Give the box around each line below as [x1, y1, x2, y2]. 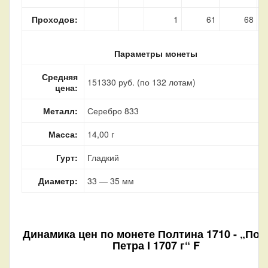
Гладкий [87, 151, 119, 163]
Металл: [43, 104, 78, 117]
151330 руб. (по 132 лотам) [87, 75, 196, 88]
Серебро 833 [87, 104, 139, 117]
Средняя [42, 70, 78, 83]
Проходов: [32, 13, 78, 25]
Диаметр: [38, 174, 78, 187]
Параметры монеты [114, 47, 197, 59]
